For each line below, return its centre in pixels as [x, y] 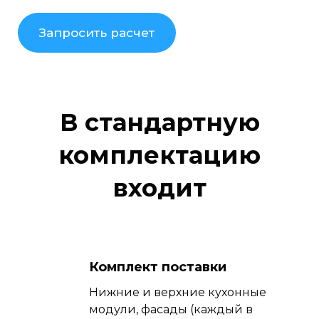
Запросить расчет [97, 32]
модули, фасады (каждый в [171, 309]
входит [159, 188]
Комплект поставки [158, 267]
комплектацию [159, 155]
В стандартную [159, 122]
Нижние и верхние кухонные [178, 292]
